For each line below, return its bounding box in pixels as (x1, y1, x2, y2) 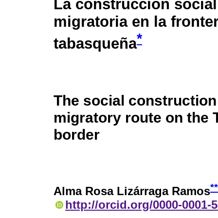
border (54, 126, 100, 143)
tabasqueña (54, 35, 137, 53)
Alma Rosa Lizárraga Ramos (54, 184, 210, 198)
